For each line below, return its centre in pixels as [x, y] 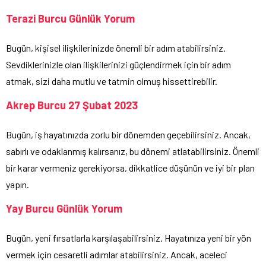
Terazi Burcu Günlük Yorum [70, 19]
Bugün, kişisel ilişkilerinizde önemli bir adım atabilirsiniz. [116, 48]
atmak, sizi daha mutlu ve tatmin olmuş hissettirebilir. [112, 81]
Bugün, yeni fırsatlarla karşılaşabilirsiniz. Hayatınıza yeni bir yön [129, 238]
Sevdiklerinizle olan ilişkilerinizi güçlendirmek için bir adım [118, 65]
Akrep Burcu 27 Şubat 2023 [72, 105]
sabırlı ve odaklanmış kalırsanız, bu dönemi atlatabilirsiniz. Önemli [133, 151]
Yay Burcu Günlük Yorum [64, 209]
